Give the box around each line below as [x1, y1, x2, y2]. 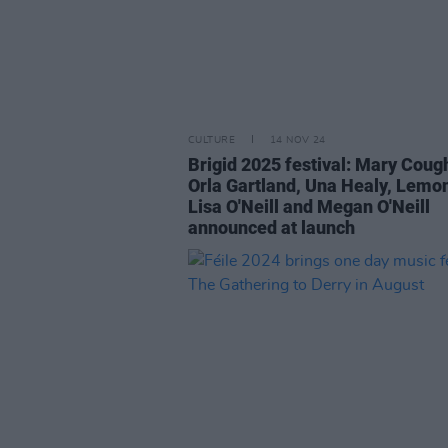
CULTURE [188, 135, 235, 145]
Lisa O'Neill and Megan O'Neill [188, 196, 430, 217]
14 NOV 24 [269, 135, 326, 145]
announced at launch [188, 217, 355, 238]
